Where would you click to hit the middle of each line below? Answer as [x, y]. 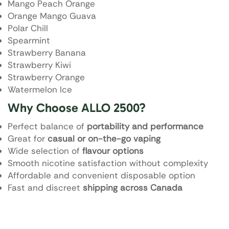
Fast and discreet [45, 187]
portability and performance [145, 126]
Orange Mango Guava [52, 16]
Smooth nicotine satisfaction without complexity [108, 163]
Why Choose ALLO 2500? [77, 108]
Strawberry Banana [47, 53]
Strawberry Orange [46, 77]
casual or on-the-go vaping [104, 138]
